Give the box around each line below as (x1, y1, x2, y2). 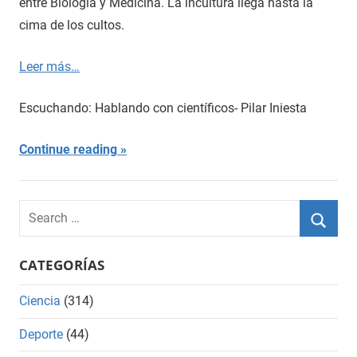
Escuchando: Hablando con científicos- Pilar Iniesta (19, 100, 307, 116)
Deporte (19, 326, 63, 342)
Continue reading (19, 141, 117, 157)
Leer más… (19, 58, 80, 74)
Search (18, 202, 57, 218)
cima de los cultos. (19, 17, 124, 33)
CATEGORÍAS (19, 255, 104, 274)
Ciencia (19, 293, 61, 309)
